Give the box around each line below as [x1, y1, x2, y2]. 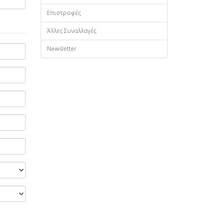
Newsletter [46, 44, 77, 53]
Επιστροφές [46, 8, 81, 17]
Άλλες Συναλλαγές [46, 26, 96, 35]
